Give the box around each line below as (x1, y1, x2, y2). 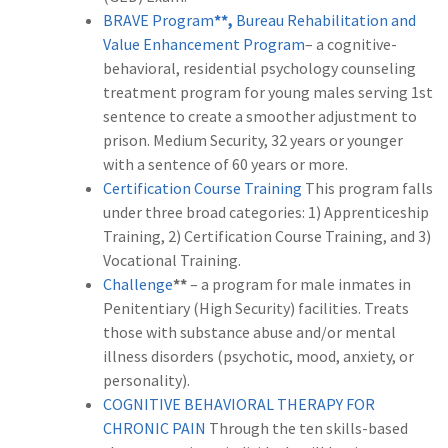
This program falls (302, 178, 433, 199)
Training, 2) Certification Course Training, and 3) (103, 226, 431, 247)
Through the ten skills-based (206, 418, 408, 439)
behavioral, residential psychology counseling (103, 58, 416, 79)
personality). (103, 370, 190, 391)
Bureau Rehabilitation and (236, 10, 416, 31)
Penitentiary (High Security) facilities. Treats (103, 298, 409, 319)
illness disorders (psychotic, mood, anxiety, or (103, 346, 414, 367)
